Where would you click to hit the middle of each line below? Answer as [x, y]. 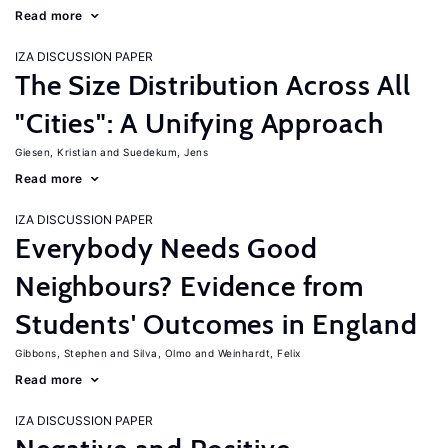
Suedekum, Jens [165, 152]
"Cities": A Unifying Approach [199, 123]
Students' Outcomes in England [216, 324]
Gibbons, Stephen [61, 353]
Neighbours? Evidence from [189, 286]
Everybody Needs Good [166, 248]
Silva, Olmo [162, 353]
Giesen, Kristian [56, 152]
